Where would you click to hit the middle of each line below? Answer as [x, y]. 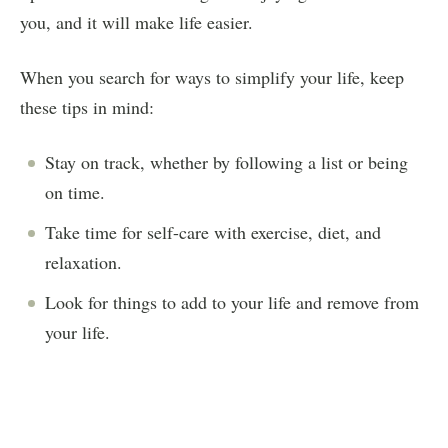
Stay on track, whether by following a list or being [226, 161]
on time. [75, 191]
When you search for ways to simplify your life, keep [212, 76]
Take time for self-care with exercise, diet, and [213, 231]
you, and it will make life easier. [136, 21]
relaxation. [83, 261]
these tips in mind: [87, 106]
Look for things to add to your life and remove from [232, 301]
